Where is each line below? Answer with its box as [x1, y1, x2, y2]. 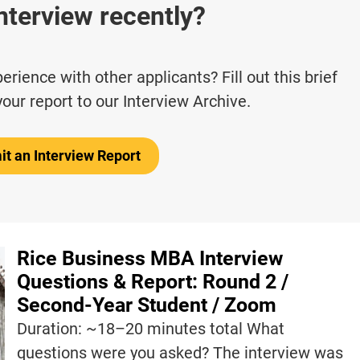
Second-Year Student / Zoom [16, 293, 276, 317]
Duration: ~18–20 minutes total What [16, 319, 284, 339]
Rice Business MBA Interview [16, 247, 283, 271]
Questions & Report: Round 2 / [16, 270, 288, 294]
